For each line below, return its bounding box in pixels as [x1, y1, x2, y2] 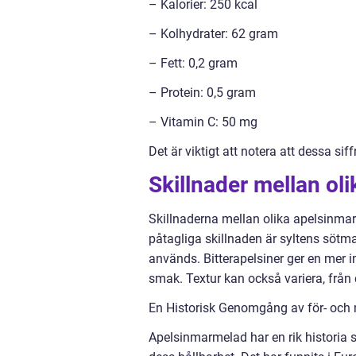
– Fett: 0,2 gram [149, 56, 238, 72]
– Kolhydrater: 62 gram [149, 26, 278, 42]
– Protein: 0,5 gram [149, 85, 256, 101]
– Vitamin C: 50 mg [149, 114, 257, 130]
